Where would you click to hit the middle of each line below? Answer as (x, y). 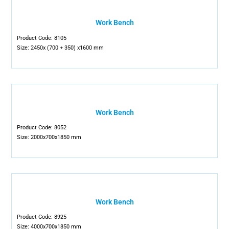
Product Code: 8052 (42, 128)
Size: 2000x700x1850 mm (49, 137)
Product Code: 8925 (42, 217)
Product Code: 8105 (42, 38)
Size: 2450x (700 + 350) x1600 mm (61, 48)
